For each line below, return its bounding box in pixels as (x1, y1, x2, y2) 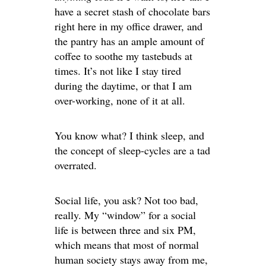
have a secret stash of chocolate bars (55, 4, 210, 18)
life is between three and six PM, (55, 222, 196, 237)
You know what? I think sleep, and (55, 128, 204, 142)
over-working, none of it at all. (55, 93, 185, 107)
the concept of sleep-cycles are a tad (55, 142, 210, 157)
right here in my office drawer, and (55, 18, 202, 33)
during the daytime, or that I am (55, 78, 192, 93)
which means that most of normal (55, 237, 199, 252)
